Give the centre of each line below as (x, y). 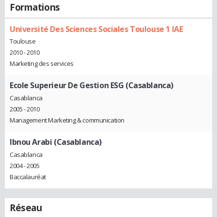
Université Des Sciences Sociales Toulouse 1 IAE (96, 29)
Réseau (26, 208)
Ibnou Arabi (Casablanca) (56, 142)
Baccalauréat (28, 177)
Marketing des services (42, 64)
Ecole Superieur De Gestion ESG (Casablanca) (92, 85)
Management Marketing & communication (67, 120)
